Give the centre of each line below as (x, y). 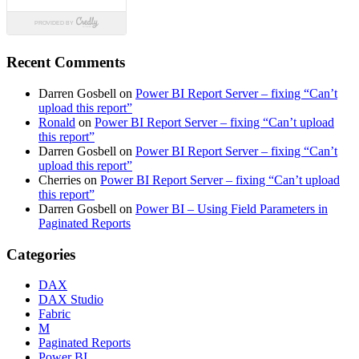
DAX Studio (71, 300)
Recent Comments (66, 63)
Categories (41, 254)
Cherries (60, 179)
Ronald (57, 122)
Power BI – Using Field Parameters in (232, 208)
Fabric (54, 314)
